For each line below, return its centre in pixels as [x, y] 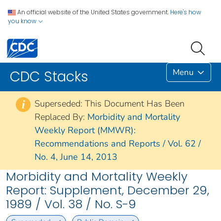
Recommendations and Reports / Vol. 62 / [118, 144]
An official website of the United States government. [93, 12]
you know [23, 21]
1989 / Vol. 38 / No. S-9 [71, 204]
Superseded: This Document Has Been [110, 104]
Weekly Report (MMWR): [85, 130]
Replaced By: [61, 117]
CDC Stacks [49, 77]
